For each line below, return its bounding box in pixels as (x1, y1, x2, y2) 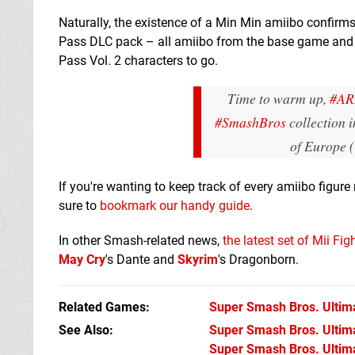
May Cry (59, 251, 105, 267)
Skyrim (177, 251, 218, 267)
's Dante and (105, 251, 177, 267)
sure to (59, 197, 100, 213)
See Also (59, 322, 109, 338)
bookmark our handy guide (100, 197, 250, 213)
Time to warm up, (227, 88, 330, 108)
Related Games (59, 299, 146, 315)
